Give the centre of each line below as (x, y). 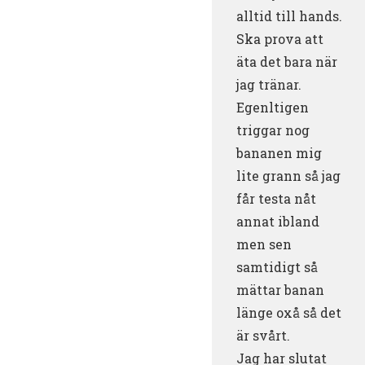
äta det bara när (287, 61)
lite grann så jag (288, 175)
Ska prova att (280, 38)
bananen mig (279, 152)
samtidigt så (277, 266)
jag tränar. (269, 84)
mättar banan (280, 289)
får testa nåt (276, 198)
